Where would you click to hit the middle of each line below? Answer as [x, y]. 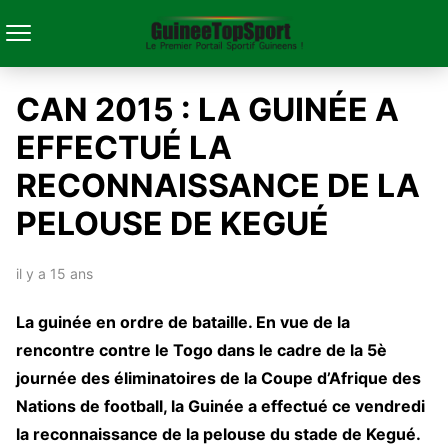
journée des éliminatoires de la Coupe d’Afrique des [218, 378]
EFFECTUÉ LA [124, 147]
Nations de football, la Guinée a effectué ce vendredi [220, 406]
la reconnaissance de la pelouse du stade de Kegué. [218, 434]
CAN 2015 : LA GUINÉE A [207, 109]
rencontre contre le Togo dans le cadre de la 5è [201, 350]
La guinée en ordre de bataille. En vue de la [183, 322]
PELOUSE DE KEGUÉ [172, 223]
